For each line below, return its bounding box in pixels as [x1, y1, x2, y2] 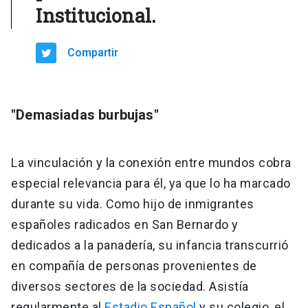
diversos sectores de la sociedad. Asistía [11, 279, 249, 294]
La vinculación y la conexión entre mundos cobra [11, 155, 291, 170]
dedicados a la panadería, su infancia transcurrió [11, 238, 289, 253]
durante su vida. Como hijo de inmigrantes [11, 197, 254, 212]
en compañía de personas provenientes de [11, 258, 257, 274]
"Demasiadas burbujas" [11, 107, 159, 124]
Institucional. [36, 3, 157, 28]
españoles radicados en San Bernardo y [11, 217, 239, 232]
